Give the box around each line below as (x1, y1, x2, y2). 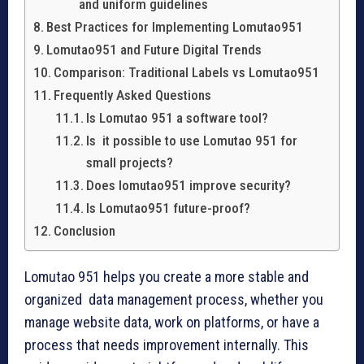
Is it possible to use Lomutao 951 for (86, 132, 298, 149)
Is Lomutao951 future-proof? (86, 200, 251, 217)
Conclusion (54, 223, 116, 240)
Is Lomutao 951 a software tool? (86, 110, 269, 127)
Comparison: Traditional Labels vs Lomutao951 (54, 64, 320, 81)
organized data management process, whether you (24, 291, 323, 309)
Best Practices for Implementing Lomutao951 (46, 19, 304, 36)
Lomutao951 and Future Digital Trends (46, 41, 262, 58)
